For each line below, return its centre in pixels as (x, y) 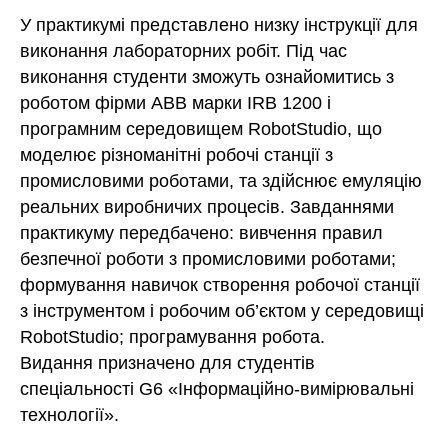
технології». (69, 415)
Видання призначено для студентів (167, 363)
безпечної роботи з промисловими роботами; (208, 259)
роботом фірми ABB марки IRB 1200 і (175, 103)
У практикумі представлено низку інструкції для (219, 25)
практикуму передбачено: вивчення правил (201, 233)
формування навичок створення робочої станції (220, 285)
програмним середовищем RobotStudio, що (201, 129)
